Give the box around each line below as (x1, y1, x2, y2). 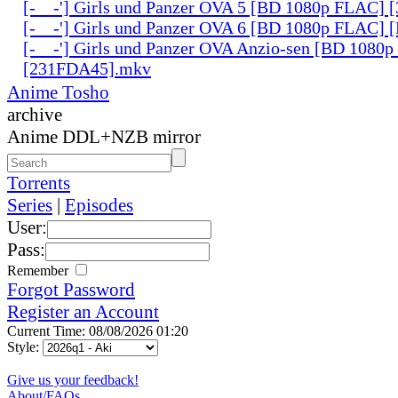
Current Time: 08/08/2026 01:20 (7, 322, 188, 338)
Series (7, 194, 52, 216)
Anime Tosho (7, 81, 109, 103)
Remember (7, 262, 72, 278)
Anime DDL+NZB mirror (7, 125, 201, 147)
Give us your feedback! (7, 371, 139, 387)
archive (7, 103, 62, 125)
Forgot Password (7, 278, 135, 300)
